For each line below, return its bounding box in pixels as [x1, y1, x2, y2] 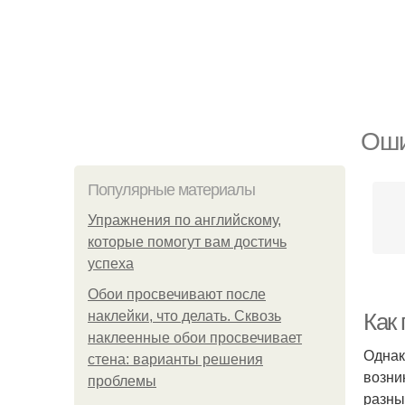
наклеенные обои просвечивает [88, 330, 302, 345]
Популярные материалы [88, 181, 255, 199]
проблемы [88, 373, 156, 389]
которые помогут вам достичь [88, 234, 287, 250]
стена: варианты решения [88, 352, 263, 367]
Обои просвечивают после [88, 287, 266, 302]
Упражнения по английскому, [88, 212, 281, 228]
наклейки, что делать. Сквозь [88, 308, 281, 324]
